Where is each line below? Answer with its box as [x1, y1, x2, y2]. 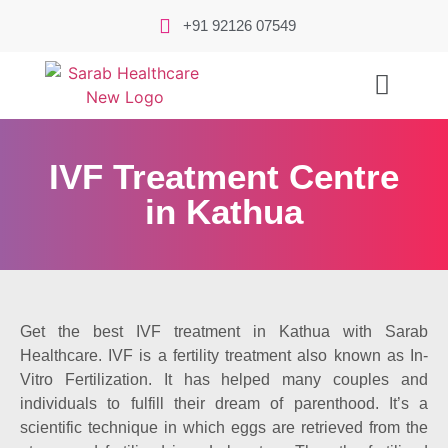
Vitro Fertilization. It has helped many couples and [20, 370, 428, 388]
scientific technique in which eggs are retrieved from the [20, 418, 428, 436]
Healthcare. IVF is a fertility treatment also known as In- [20, 346, 428, 364]
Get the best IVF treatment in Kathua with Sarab [20, 322, 428, 340]
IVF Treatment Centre [49, 157, 399, 197]
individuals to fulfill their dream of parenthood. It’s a [20, 394, 428, 412]
